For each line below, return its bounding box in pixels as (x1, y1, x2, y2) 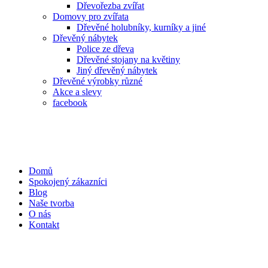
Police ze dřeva (77, 44, 134, 54)
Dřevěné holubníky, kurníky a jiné (77, 22, 206, 33)
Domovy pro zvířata (53, 11, 129, 22)
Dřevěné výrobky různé (53, 76, 142, 87)
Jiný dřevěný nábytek (77, 65, 157, 76)
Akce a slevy (53, 87, 102, 98)
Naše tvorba (29, 198, 74, 209)
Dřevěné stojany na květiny (77, 54, 180, 65)
